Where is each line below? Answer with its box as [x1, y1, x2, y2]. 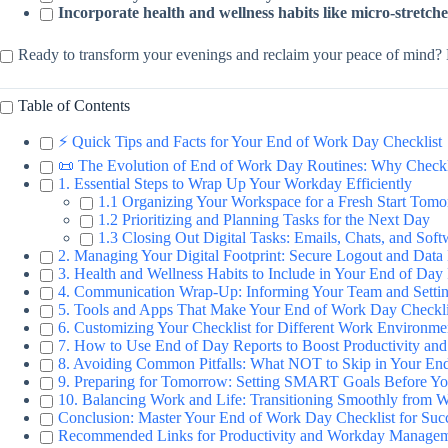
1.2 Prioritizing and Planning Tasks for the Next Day [98, 210, 430, 228]
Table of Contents [18, 97, 130, 115]
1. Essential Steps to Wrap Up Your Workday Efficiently [58, 174, 412, 192]
